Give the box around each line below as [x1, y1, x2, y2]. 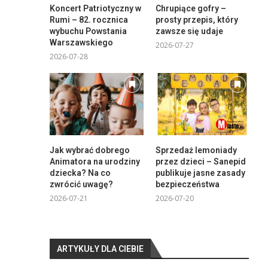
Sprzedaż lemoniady [155, 145, 237, 156]
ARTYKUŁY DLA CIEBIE [57, 244, 144, 254]
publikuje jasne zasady [155, 168, 245, 178]
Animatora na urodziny [50, 157, 141, 167]
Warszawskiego [50, 38, 114, 48]
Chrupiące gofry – [155, 4, 226, 14]
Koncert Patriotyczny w [50, 4, 142, 14]
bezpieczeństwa [155, 179, 220, 190]
